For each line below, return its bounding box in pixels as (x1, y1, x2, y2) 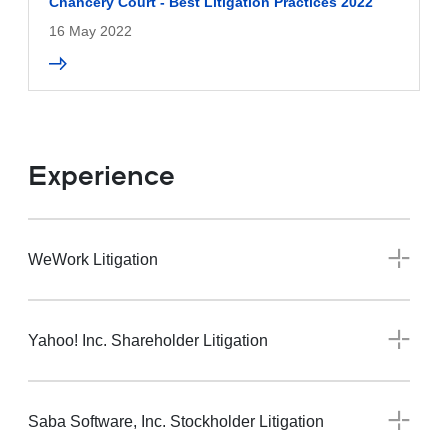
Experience (28, 166, 175, 191)
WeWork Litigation (28, 250, 158, 268)
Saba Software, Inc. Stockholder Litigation (28, 412, 324, 430)
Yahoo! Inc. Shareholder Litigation (28, 331, 268, 349)
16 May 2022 (49, 23, 132, 40)
